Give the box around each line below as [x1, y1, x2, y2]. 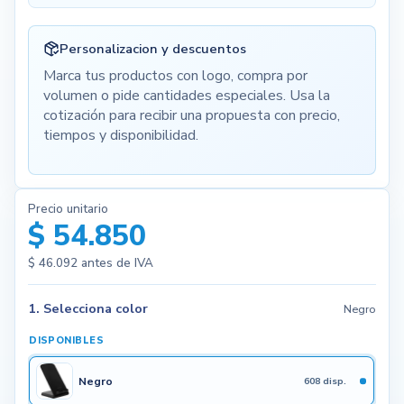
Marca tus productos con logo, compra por [42, 66, 308, 87]
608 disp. [304, 373, 347, 388]
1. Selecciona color [27, 299, 148, 318]
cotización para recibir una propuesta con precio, [42, 106, 340, 126]
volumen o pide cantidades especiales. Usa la [42, 86, 330, 106]
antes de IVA [77, 253, 153, 271]
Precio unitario [27, 200, 108, 218]
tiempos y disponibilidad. [42, 125, 198, 146]
